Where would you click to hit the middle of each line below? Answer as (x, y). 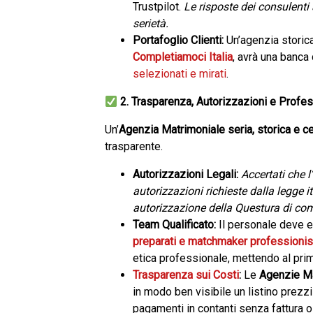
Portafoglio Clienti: (178, 40)
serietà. (151, 23)
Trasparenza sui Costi (186, 275)
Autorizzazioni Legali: (185, 174)
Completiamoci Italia (183, 57)
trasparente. (134, 146)
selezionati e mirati (180, 74)
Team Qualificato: (174, 225)
